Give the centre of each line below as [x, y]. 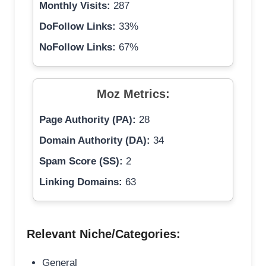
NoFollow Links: [77, 47]
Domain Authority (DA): [95, 141]
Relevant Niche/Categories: [104, 234]
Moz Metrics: [133, 94]
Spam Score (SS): [81, 161]
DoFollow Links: [77, 27]
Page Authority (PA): [88, 120]
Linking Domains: [81, 182]
